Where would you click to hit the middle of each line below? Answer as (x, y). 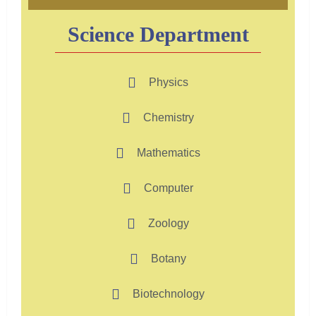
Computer (169, 188)
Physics (169, 83)
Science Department (158, 35)
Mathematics (169, 153)
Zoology (169, 224)
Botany (169, 259)
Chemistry (169, 118)
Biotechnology (169, 294)
